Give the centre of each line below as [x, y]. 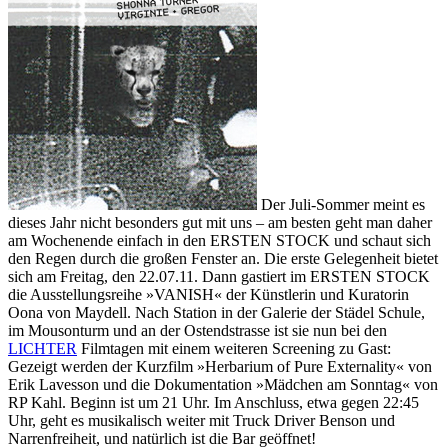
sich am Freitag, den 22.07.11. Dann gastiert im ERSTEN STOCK [219, 277]
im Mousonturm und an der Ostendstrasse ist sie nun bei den [197, 331]
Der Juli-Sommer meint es [341, 205]
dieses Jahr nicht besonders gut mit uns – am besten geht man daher [220, 223]
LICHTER [42, 349]
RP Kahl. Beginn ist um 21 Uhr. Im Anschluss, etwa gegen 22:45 [213, 403]
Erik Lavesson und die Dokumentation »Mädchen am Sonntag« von [223, 385]
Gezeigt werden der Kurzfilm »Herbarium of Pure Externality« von [220, 367]
